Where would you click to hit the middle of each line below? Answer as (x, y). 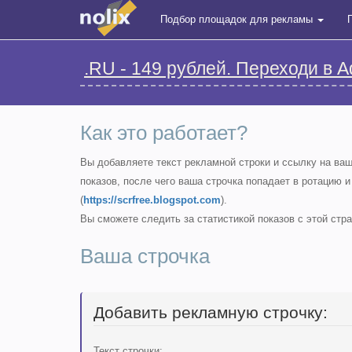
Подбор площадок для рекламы (238, 19)
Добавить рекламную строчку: (211, 312)
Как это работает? (164, 133)
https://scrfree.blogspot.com (152, 200)
